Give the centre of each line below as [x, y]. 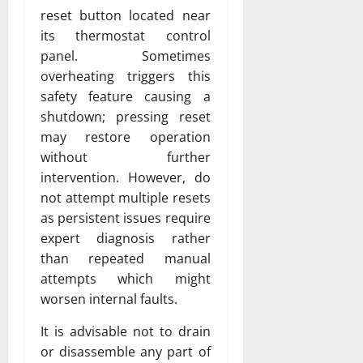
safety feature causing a [126, 96]
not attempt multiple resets [126, 197]
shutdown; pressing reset [126, 116]
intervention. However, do [126, 177]
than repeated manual [126, 258]
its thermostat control [126, 35]
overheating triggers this [126, 76]
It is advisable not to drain [126, 331]
